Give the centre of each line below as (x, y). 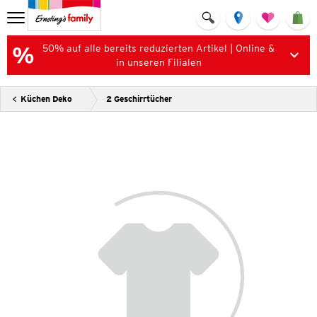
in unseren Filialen (158, 62)
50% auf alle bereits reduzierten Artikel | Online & (158, 48)
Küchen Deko (46, 99)
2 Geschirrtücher (139, 99)
